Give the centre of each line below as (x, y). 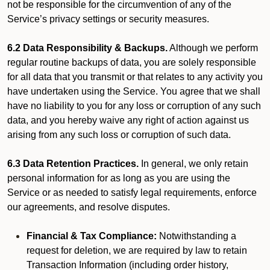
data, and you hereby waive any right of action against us (128, 120)
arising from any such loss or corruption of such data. (119, 135)
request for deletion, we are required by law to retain (137, 250)
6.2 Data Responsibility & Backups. (87, 48)
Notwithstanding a (198, 236)
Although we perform (213, 48)
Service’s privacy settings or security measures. (108, 19)
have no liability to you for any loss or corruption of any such (134, 106)
